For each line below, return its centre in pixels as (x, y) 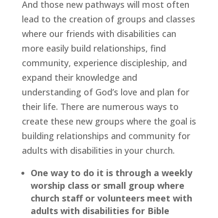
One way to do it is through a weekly (111, 173)
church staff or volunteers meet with (111, 198)
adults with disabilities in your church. (98, 150)
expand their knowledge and (79, 77)
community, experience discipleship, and (104, 63)
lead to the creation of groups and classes (108, 19)
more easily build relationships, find (94, 48)
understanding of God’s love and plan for (105, 92)
